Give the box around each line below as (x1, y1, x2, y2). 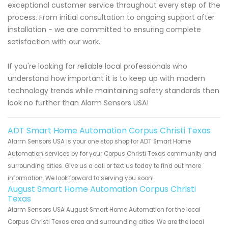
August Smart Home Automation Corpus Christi (8, 183, 196, 195)
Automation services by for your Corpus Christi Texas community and (8, 150, 216, 158)
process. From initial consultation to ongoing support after (8, 12, 215, 23)
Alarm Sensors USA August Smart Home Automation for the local (8, 206, 201, 214)
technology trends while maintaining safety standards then (8, 85, 219, 96)
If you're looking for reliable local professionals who (8, 61, 187, 72)
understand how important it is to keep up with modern (8, 73, 205, 84)
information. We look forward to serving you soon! (8, 174, 154, 183)
